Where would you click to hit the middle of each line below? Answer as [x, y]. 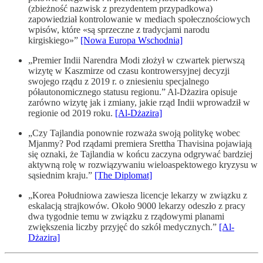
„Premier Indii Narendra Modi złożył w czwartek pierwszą [136, 60]
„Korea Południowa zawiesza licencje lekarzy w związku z [138, 195]
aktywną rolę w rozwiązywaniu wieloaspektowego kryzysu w [143, 164]
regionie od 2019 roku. [72, 113]
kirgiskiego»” [54, 40]
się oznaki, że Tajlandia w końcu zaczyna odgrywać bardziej [140, 154]
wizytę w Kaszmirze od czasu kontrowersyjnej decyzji [129, 70]
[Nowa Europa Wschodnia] [131, 40]
